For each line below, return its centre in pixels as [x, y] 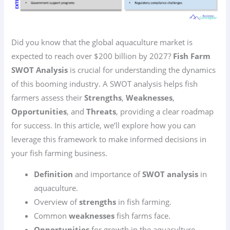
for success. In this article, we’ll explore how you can [104, 125]
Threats [101, 111]
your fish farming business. [60, 153]
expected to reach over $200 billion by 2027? [92, 56]
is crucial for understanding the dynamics [142, 70]
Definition [54, 174]
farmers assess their [48, 97]
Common [52, 216]
